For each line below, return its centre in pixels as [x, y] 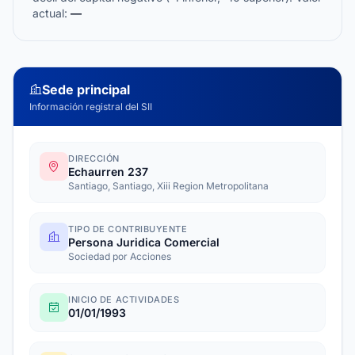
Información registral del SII [91, 107]
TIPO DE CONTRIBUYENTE [128, 229]
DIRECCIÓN [94, 158]
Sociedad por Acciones [120, 256]
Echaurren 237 [108, 172]
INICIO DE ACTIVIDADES [124, 300]
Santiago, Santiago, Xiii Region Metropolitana [168, 186]
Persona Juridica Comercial [144, 242]
